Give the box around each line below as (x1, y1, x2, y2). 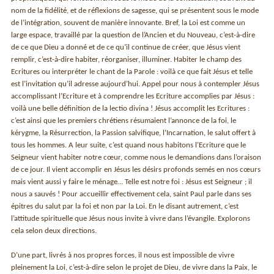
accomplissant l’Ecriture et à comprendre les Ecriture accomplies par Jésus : (11, 92, 255, 100)
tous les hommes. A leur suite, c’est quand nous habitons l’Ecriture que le (11, 141, 246, 149)
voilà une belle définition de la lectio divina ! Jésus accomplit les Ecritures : (11, 104, 250, 113)
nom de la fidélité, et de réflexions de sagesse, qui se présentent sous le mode (11, 6, 259, 15)
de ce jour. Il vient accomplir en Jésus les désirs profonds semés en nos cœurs (11, 165, 261, 174)
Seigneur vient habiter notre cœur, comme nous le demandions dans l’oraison (11, 153, 262, 161)
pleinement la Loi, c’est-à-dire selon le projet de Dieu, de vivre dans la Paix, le (11, 263, 257, 272)
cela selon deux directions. (11, 226, 97, 235)
